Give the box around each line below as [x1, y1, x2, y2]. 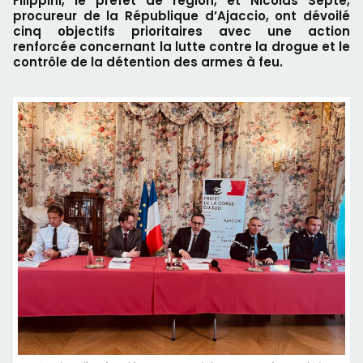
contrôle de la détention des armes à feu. [13, 53, 283, 70]
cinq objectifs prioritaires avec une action [13, 23, 350, 40]
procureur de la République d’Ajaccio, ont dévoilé [13, 7, 350, 24]
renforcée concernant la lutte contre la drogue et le [13, 38, 350, 55]
